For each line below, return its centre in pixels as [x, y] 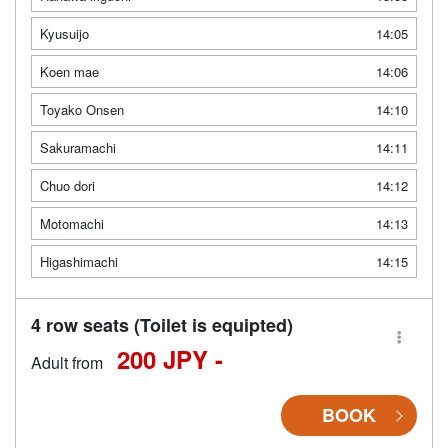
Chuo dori [67, 186]
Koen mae [69, 72]
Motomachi [72, 224]
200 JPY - [170, 359]
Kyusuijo [64, 34]
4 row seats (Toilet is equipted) [162, 325]
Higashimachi [79, 262]
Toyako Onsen [82, 110]
